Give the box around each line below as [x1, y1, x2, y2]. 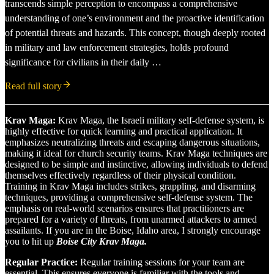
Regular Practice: [5, 256, 78, 267]
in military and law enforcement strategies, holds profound [5, 42, 229, 53]
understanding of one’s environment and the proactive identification [5, 12, 264, 23]
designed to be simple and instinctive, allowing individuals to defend [5, 158, 268, 169]
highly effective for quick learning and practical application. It [5, 125, 242, 136]
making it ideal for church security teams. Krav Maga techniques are [5, 147, 267, 158]
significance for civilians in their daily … [5, 56, 161, 67]
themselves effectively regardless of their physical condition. [5, 169, 236, 180]
